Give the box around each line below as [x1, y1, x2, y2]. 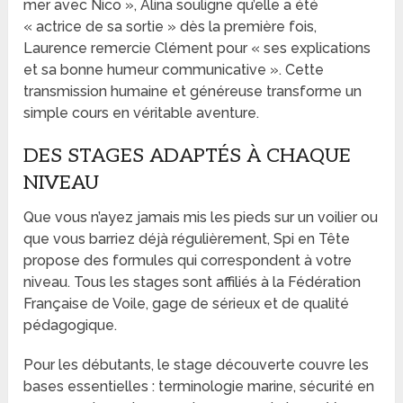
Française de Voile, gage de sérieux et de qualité [23, 294, 350, 312]
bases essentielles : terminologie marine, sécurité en [23, 377, 375, 395]
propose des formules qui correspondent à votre [23, 251, 353, 269]
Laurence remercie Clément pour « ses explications [23, 39, 372, 57]
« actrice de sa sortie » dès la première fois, [23, 17, 318, 35]
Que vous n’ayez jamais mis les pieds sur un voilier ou [23, 208, 379, 226]
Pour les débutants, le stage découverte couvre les [23, 355, 370, 373]
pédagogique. [23, 316, 118, 334]
